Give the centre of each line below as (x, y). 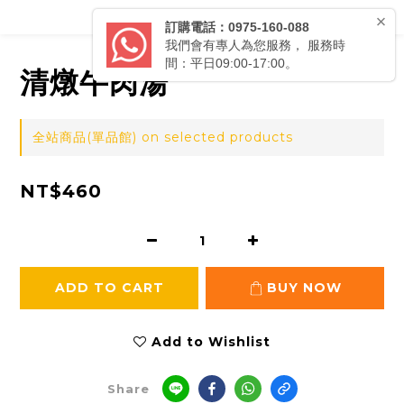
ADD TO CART (109, 288)
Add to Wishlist (211, 342)
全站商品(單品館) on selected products (163, 138)
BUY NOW (304, 288)
